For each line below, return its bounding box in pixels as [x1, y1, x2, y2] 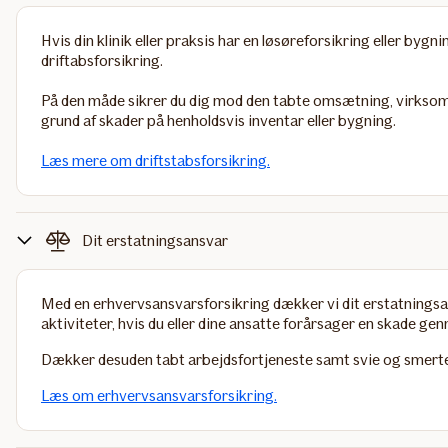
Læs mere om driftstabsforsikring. [41, 151, 270, 170]
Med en [41, 294, 93, 313]
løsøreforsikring [262, 31, 370, 50]
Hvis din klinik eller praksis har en [41, 31, 262, 50]
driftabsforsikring [41, 51, 160, 70]
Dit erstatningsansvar [82, 231, 228, 250]
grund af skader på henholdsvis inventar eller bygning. [41, 111, 396, 130]
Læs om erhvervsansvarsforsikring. [41, 386, 277, 405]
